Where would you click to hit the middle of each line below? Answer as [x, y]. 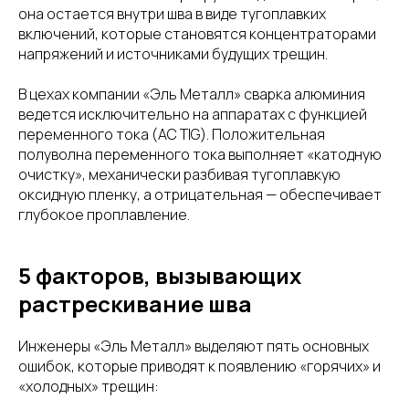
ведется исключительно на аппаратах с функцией [193, 114]
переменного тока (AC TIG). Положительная [172, 134]
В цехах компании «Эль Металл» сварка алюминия [192, 94]
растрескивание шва [135, 303]
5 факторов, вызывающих [160, 275]
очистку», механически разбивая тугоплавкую [179, 174]
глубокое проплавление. [104, 214]
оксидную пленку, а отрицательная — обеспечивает [200, 194]
